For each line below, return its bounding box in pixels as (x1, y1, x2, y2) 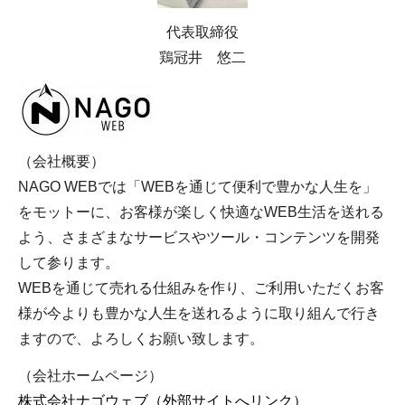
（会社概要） (18, 154, 105, 170)
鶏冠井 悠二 (159, 49, 246, 65)
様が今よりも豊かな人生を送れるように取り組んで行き (18, 306, 380, 322)
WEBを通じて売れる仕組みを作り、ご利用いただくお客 (18, 280, 384, 297)
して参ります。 (18, 255, 119, 271)
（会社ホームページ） (18, 368, 163, 384)
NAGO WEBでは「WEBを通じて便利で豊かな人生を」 (18, 179, 377, 195)
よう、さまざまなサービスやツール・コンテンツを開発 (18, 230, 380, 246)
